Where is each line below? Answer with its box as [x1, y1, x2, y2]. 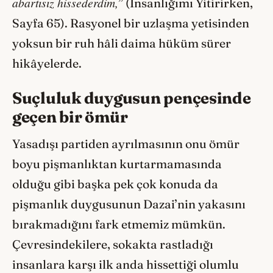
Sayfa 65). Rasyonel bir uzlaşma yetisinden [12, 16, 249, 31]
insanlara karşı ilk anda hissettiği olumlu [12, 257, 239, 272]
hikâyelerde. [12, 56, 82, 71]
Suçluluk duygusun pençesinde [12, 87, 251, 108]
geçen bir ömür [12, 106, 128, 127]
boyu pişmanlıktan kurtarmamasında [12, 156, 222, 171]
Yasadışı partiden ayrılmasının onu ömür [12, 136, 239, 151]
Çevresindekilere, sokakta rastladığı [12, 236, 213, 252]
